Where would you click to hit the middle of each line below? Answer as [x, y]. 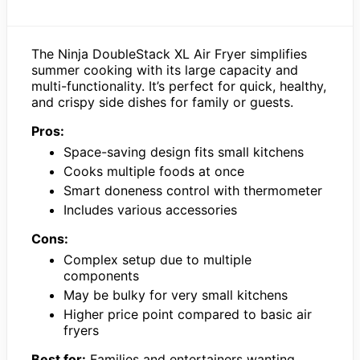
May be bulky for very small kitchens [176, 295]
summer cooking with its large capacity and [165, 70]
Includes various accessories [150, 209]
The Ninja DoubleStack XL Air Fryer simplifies [169, 53]
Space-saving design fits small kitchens [184, 151]
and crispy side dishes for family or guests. [162, 102]
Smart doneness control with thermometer [193, 190]
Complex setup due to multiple [157, 259]
